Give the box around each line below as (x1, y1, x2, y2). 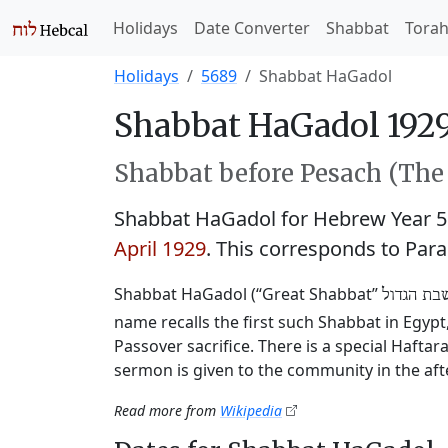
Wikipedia (220, 401, 282, 420)
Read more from (114, 401, 220, 420)
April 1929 (114, 235, 206, 262)
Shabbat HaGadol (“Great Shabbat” (114, 283, 382, 305)
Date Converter (194, 17, 310, 39)
